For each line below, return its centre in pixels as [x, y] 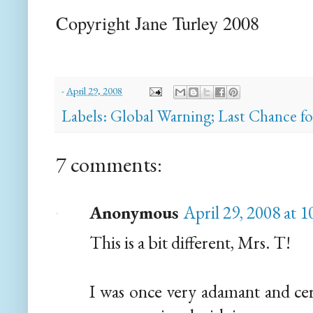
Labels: [86, 116]
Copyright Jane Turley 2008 [158, 23]
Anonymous [134, 213]
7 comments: [109, 165]
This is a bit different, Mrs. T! [190, 243]
